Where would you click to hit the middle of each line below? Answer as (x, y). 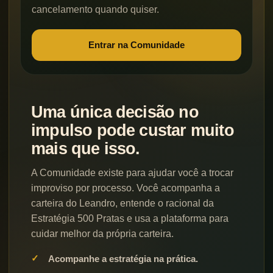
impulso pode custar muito (133, 130)
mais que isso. (86, 148)
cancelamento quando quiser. (95, 9)
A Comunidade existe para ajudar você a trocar (132, 172)
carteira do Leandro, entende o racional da (122, 203)
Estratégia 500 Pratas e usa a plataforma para (130, 218)
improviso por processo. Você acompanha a (126, 188)
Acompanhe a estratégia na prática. (123, 258)
